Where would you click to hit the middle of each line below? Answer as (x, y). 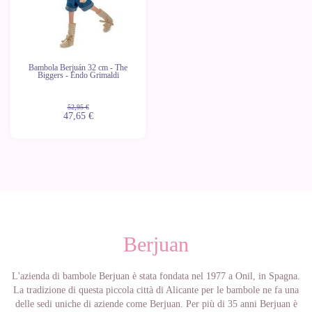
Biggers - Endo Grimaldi (78, 76)
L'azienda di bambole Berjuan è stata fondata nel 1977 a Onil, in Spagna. (156, 276)
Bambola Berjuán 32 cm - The (78, 68)
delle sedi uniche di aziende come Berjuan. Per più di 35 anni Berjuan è (156, 304)
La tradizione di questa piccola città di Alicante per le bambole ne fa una (156, 290)
